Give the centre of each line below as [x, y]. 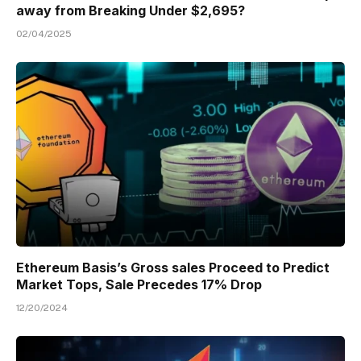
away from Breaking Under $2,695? [131, 10]
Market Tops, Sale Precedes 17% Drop [139, 285]
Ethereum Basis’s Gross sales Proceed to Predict [173, 268]
